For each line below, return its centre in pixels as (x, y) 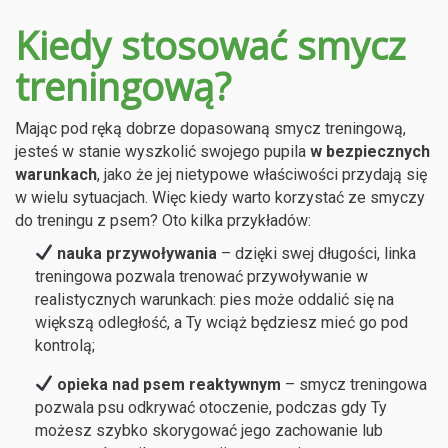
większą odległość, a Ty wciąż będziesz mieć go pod (221, 322)
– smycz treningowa (354, 384)
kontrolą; (65, 345)
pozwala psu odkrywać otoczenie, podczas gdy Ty (211, 407)
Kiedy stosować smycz (210, 44)
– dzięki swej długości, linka (319, 253)
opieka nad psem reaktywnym (167, 384)
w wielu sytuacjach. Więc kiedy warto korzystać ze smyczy (220, 197)
